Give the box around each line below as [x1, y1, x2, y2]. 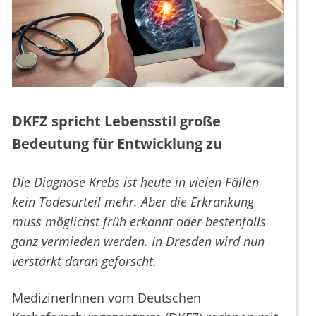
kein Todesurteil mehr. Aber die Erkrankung [12, 193, 254, 211]
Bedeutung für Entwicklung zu [12, 134, 226, 154]
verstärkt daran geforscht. [12, 253, 157, 270]
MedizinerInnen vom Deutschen [12, 289, 201, 307]
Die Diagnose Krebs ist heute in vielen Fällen [12, 174, 259, 191]
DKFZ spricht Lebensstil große [12, 111, 221, 131]
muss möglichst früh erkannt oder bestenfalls [12, 213, 266, 231]
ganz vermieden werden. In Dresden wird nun [12, 233, 265, 250]
